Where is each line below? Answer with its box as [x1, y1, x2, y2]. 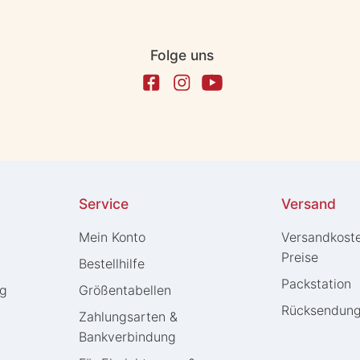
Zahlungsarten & [79, 308, 178, 325]
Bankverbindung [79, 328, 176, 345]
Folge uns [149, 46, 214, 63]
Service [79, 194, 129, 212]
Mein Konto [79, 228, 145, 245]
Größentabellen [79, 281, 171, 298]
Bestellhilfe [79, 255, 145, 272]
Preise [281, 248, 318, 265]
